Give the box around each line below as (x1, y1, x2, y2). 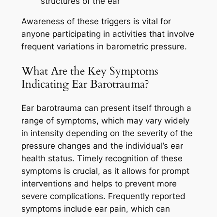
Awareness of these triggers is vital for (21, 16, 171, 27)
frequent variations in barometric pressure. (21, 42, 187, 52)
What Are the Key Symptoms (21, 63, 158, 78)
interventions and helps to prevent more (21, 178, 177, 188)
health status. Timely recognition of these (21, 153, 183, 163)
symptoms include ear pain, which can (21, 203, 170, 214)
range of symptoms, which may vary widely (21, 115, 189, 125)
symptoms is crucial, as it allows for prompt (21, 166, 189, 176)
